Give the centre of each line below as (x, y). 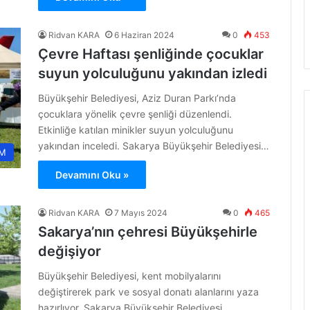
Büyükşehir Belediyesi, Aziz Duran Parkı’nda (137, 98)
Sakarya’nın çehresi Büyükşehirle (148, 232)
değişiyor (70, 251)
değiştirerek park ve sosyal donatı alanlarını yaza (148, 292)
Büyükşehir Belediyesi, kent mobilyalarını (129, 276)
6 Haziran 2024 (144, 35)
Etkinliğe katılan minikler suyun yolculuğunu (136, 130)
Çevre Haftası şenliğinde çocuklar (151, 54)
